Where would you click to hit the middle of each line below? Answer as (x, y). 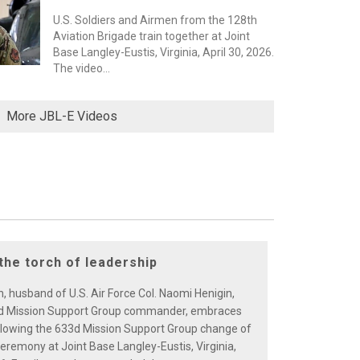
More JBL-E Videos (61, 116)
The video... (81, 68)
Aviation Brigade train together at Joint (151, 36)
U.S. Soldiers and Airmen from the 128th (155, 20)
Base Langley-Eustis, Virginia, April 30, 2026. (163, 52)
